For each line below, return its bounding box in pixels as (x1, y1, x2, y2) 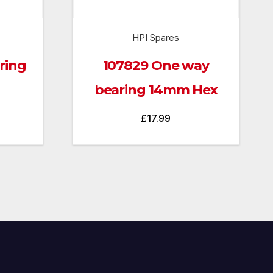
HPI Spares (132, 32, 180, 44)
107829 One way (102, 57, 210, 74)
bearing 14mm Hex (94, 82, 218, 99)
